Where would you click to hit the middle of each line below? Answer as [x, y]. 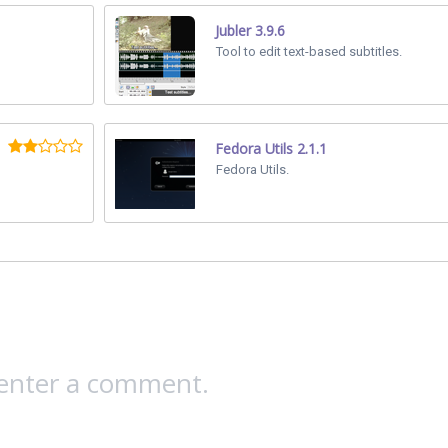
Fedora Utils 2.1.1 [271, 148]
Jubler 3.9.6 [250, 30]
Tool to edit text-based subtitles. [309, 51]
